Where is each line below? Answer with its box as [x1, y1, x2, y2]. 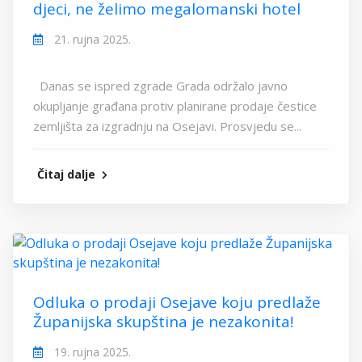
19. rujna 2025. [51, 344, 131, 360]
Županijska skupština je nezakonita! [33, 311, 293, 333]
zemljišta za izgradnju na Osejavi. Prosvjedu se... [33, 118, 301, 135]
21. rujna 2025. [51, 32, 131, 48]
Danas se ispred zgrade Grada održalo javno [33, 78, 288, 95]
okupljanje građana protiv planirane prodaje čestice [33, 98, 317, 115]
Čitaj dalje [37, 166, 99, 183]
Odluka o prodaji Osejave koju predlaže [33, 292, 321, 314]
